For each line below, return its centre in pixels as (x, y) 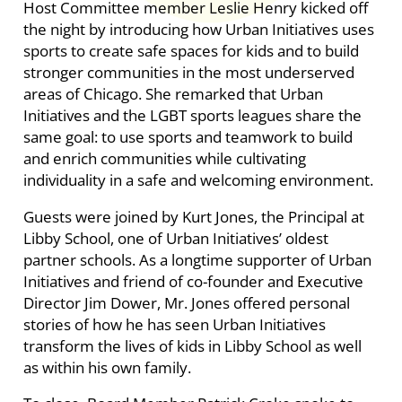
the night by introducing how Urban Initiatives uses (198, 30)
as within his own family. (107, 367)
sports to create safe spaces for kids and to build (191, 51)
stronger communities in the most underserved (188, 73)
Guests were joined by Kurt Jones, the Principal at (193, 216)
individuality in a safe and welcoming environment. (198, 180)
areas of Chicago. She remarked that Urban (173, 94)
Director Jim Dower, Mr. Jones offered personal (186, 302)
